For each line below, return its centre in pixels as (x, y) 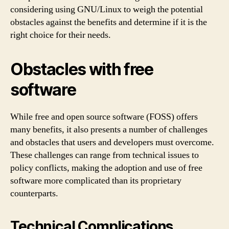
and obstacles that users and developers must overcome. (112, 142)
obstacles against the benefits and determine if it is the (109, 22)
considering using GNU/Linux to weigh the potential (107, 9)
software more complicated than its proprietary (96, 180)
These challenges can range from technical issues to (105, 155)
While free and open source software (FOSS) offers (104, 117)
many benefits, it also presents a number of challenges (109, 129)
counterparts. (34, 193)
